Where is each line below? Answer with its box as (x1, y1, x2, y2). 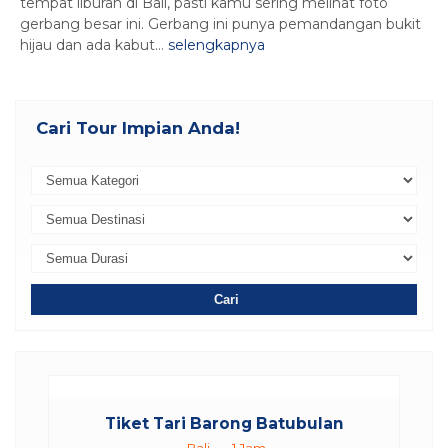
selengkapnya (168, 36, 265, 55)
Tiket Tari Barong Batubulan (104, 414, 344, 434)
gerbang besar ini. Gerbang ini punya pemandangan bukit (20, 15, 421, 34)
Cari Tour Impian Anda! (36, 118, 240, 139)
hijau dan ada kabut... (20, 36, 168, 55)
